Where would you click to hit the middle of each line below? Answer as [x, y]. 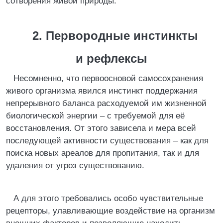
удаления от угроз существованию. [75, 166]
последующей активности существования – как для [107, 141]
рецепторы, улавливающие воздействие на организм [111, 211]
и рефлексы [111, 58]
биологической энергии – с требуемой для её [95, 116]
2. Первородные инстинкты [115, 36]
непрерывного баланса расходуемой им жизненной [106, 103]
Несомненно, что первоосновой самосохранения [108, 78]
